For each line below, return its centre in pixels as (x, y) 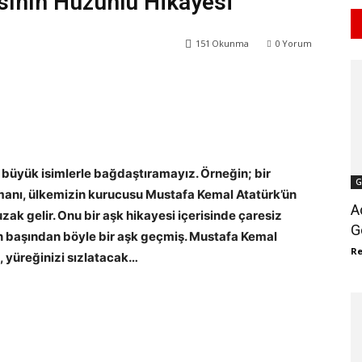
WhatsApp (76, 85)
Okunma (230, 44)
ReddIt (168, 85)
